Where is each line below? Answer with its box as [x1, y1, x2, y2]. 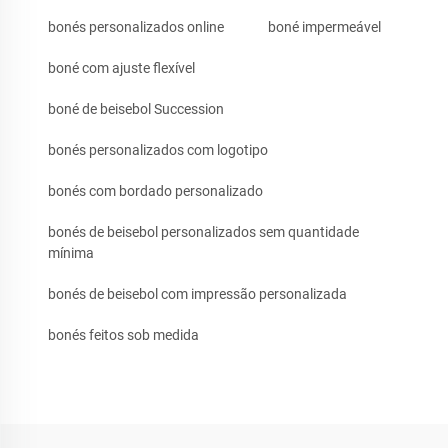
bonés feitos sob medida [48, 327, 199, 344]
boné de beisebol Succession [48, 101, 224, 118]
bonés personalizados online [48, 19, 224, 36]
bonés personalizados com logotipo [48, 142, 268, 159]
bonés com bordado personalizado [48, 183, 263, 200]
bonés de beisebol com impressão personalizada [48, 286, 347, 303]
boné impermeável [268, 19, 381, 36]
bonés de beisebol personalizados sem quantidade [48, 224, 359, 241]
